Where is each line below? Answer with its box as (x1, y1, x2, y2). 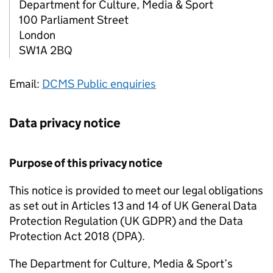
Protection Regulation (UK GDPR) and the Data (9, 214, 243, 228)
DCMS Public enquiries (42, 77, 156, 91)
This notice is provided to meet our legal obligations (9, 183, 263, 197)
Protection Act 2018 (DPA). (9, 229, 145, 243)
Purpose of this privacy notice (9, 156, 162, 170)
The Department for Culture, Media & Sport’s (9, 257, 233, 271)
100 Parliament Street (19, 13, 129, 27)
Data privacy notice (9, 115, 121, 131)
